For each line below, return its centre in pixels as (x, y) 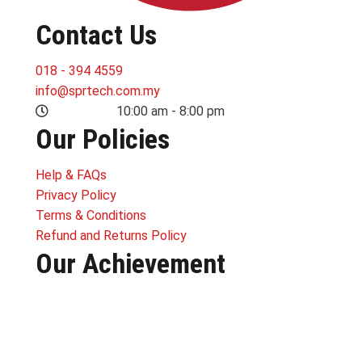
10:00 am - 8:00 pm (170, 111)
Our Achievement (130, 263)
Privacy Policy (76, 195)
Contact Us (96, 35)
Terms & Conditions (91, 215)
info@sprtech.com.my (98, 91)
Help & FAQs (71, 175)
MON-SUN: (84, 111)
